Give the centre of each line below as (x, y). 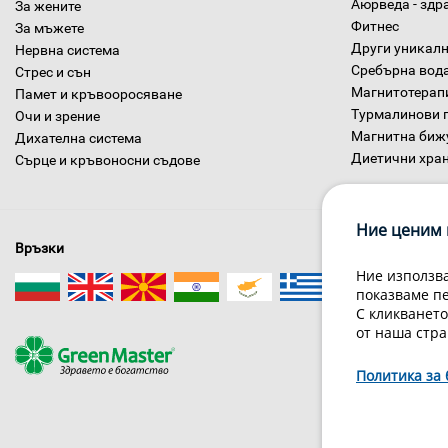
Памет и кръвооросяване (98, 94)
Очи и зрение (57, 116)
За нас (412, 347)
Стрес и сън (53, 72)
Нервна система (67, 50)
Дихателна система (78, 138)
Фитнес (375, 26)
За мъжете (49, 28)
